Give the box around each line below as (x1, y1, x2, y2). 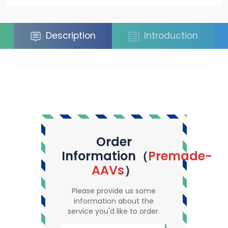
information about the (74, 195, 154, 206)
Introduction (141, 30, 198, 42)
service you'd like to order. (68, 206, 160, 216)
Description (43, 30, 96, 42)
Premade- (148, 147, 213, 164)
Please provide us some (72, 185, 156, 196)
